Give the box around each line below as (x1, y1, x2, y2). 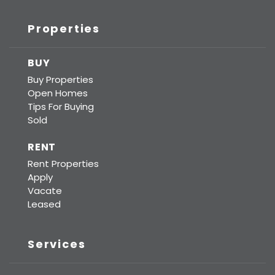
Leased (28, 198, 61, 211)
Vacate (28, 184, 62, 197)
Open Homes (28, 87, 88, 99)
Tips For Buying (28, 100, 94, 113)
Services (28, 236, 86, 252)
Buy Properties (28, 73, 93, 86)
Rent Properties (28, 157, 99, 170)
